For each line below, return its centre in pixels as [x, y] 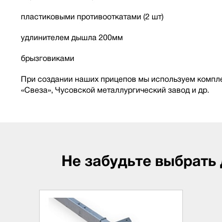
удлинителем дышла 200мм [72, 37]
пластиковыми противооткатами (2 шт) [92, 17]
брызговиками [48, 58]
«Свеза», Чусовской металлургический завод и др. [115, 90]
